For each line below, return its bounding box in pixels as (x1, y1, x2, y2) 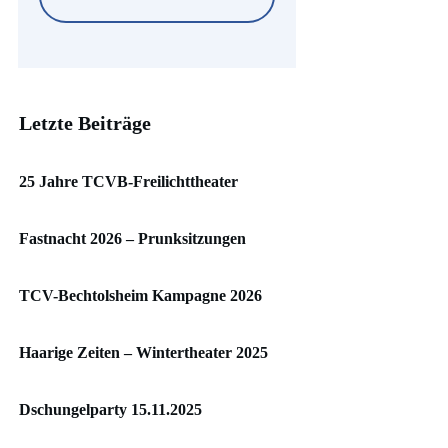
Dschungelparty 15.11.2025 (19, 401, 202, 418)
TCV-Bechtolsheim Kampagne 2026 (19, 287, 262, 304)
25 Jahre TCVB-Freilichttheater (19, 173, 238, 190)
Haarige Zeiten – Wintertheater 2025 (19, 344, 268, 361)
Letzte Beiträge (19, 112, 151, 134)
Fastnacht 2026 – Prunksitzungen (19, 230, 246, 247)
